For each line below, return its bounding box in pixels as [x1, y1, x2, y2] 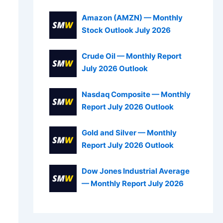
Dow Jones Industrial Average [81, 166, 190, 176]
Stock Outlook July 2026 [81, 25, 171, 35]
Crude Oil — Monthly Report [81, 51, 182, 61]
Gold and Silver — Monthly [81, 127, 177, 137]
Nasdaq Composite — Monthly [81, 89, 191, 99]
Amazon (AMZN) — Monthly [81, 12, 183, 22]
